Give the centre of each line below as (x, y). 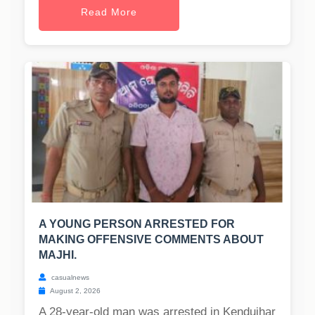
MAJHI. (58, 255)
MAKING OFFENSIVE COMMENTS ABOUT (151, 240)
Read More (109, 12)
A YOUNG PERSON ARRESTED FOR (137, 224)
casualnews (69, 278)
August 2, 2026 (75, 291)
